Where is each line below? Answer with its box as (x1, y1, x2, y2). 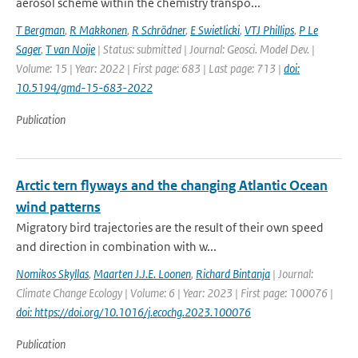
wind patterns (16, 198, 101, 216)
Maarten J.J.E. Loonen (93, 266, 191, 281)
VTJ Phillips (245, 22, 294, 38)
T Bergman (16, 22, 65, 38)
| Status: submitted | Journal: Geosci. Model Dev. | (95, 42, 315, 57)
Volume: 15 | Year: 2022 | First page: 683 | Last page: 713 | (16, 61, 284, 76)
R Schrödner (132, 22, 185, 38)
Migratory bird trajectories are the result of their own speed (16, 220, 324, 235)
